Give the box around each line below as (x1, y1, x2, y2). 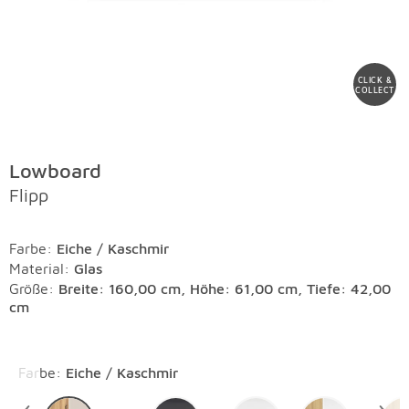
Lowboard (9, 159, 101, 183)
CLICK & (357, 74, 393, 85)
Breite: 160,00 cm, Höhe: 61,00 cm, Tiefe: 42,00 (58, 280, 391, 297)
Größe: (9, 280, 58, 297)
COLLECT (355, 84, 394, 95)
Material (9, 260, 64, 277)
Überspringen (15, 353, 103, 370)
